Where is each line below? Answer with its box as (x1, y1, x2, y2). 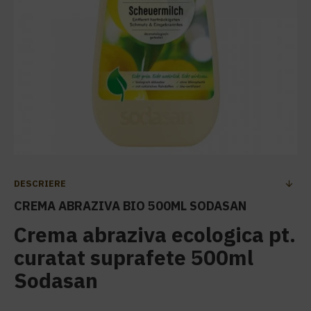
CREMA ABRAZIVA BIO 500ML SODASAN (14, 198, 246, 214)
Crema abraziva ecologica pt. (14, 221, 296, 248)
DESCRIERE (14, 178, 66, 190)
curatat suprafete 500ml (14, 244, 253, 271)
